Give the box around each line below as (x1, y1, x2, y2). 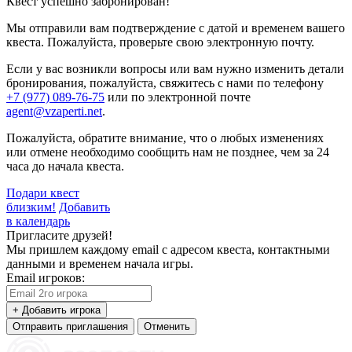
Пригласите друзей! (6, 228, 112, 242)
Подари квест (6, 185, 79, 200)
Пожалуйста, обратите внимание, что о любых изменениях (6, 130, 324, 145)
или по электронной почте (104, 90, 251, 104)
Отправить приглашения (13, 320, 128, 332)
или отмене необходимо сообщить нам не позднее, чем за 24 (6, 145, 329, 159)
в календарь (6, 214, 70, 228)
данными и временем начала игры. (6, 256, 193, 270)
